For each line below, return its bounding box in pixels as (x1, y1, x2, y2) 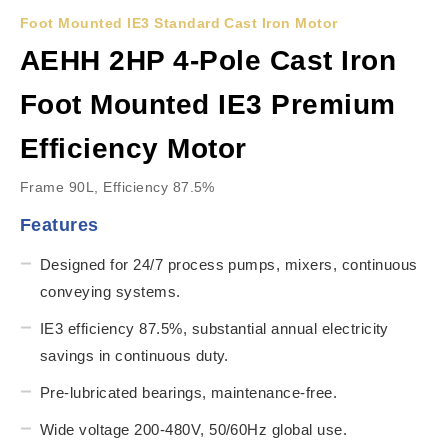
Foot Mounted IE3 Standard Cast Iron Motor (20, 14, 338, 31)
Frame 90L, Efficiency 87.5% (20, 178, 215, 195)
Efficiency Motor (20, 132, 247, 164)
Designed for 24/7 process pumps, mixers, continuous (40, 255, 418, 273)
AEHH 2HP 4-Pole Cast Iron (20, 44, 397, 76)
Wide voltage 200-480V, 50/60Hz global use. (40, 420, 348, 438)
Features (20, 214, 99, 235)
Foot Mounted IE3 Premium (20, 88, 396, 120)
